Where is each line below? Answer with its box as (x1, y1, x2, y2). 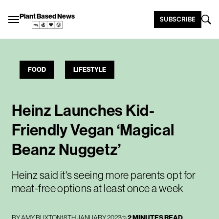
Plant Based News (20, 12, 75, 21)
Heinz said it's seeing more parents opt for (12, 168, 196, 182)
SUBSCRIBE (160, 15, 196, 23)
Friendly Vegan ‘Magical (12, 120, 175, 139)
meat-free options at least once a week (12, 181, 183, 195)
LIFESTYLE (73, 66, 106, 73)
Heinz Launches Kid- (12, 100, 155, 120)
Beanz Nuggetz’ (12, 139, 121, 159)
